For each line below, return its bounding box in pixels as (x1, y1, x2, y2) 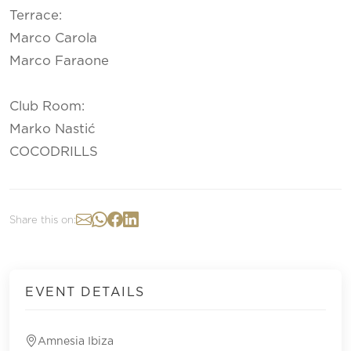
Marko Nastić (9, 123, 96, 136)
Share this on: (9, 215, 76, 226)
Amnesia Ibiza (38, 335, 114, 347)
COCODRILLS (9, 146, 98, 159)
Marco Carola (9, 32, 97, 45)
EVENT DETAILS (25, 286, 145, 299)
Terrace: (9, 9, 62, 23)
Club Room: (9, 100, 85, 114)
